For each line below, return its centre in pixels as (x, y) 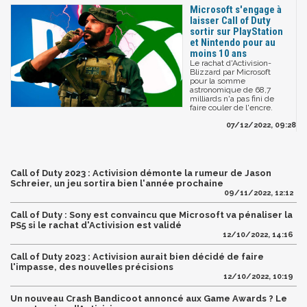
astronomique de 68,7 (230, 89)
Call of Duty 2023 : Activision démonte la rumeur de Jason (141, 173)
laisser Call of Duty (230, 20)
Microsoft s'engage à (236, 9)
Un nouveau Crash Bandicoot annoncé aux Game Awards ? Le (149, 298)
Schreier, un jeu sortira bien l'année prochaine (117, 183)
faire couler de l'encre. (231, 107)
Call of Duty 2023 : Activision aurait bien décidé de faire (137, 256)
